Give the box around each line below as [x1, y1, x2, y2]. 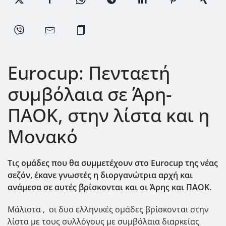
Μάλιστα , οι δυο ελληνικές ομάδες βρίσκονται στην [8, 203, 209, 215]
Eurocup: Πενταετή [8, 60, 170, 85]
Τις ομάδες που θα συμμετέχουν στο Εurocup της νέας [8, 157, 218, 168]
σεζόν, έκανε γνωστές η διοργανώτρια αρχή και [8, 169, 193, 181]
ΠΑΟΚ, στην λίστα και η [8, 102, 209, 127]
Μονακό [8, 124, 78, 148]
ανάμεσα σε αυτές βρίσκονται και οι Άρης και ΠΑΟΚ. [8, 181, 213, 193]
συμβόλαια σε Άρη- [8, 81, 172, 106]
